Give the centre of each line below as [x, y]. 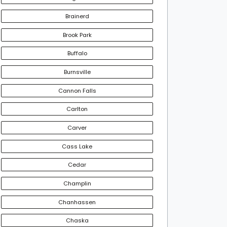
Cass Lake [77, 146]
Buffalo [77, 53]
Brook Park [77, 35]
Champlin [77, 183]
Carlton [77, 109]
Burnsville [77, 72]
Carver [77, 127]
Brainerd [77, 16]
